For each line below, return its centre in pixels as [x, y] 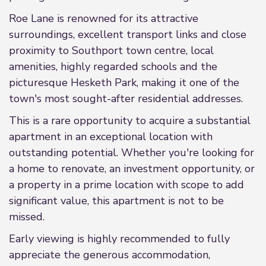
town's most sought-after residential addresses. [126, 99]
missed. [27, 217]
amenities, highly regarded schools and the [113, 66]
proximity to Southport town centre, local [111, 50]
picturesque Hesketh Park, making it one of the [124, 83]
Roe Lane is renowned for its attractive [104, 18]
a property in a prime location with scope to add [126, 185]
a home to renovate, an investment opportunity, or [132, 169]
